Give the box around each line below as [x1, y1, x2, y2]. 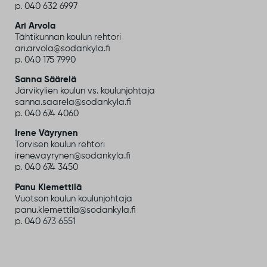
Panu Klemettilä [15, 182, 82, 192]
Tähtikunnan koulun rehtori [15, 32, 121, 42]
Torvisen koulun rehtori [15, 140, 105, 150]
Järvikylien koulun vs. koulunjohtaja [15, 86, 155, 95]
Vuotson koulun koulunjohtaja [15, 194, 132, 203]
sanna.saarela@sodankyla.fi [15, 98, 131, 107]
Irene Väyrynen [15, 129, 78, 138]
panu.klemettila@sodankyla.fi [15, 205, 136, 215]
